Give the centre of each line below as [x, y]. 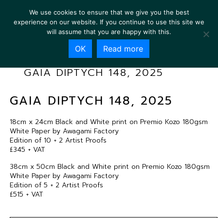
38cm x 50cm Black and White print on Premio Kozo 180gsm [110, 167]
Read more [123, 49]
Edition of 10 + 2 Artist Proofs [58, 140]
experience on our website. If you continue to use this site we [109, 22]
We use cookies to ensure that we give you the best [109, 12]
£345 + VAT [27, 150]
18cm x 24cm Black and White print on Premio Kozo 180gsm [109, 122]
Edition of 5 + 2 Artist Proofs [56, 185]
